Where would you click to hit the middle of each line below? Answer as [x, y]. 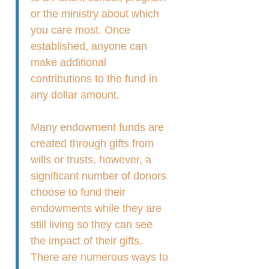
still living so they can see [92, 224]
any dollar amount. [75, 95]
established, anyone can [89, 46]
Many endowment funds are [98, 127]
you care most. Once [81, 30]
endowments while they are [96, 208]
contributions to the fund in [94, 78]
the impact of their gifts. [87, 240]
